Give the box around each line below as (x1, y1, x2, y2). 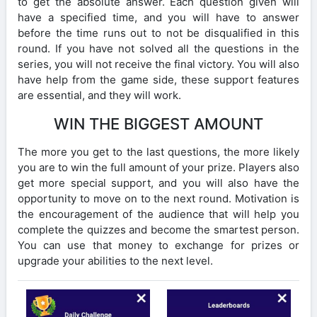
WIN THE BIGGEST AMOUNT (54, 114, 263, 133)
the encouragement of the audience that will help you (18, 207, 299, 221)
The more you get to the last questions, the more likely (18, 144, 299, 158)
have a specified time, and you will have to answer (18, 10, 299, 24)
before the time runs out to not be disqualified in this (18, 25, 299, 40)
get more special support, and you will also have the (18, 175, 299, 190)
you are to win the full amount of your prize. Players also (18, 160, 299, 174)
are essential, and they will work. (18, 88, 181, 102)
